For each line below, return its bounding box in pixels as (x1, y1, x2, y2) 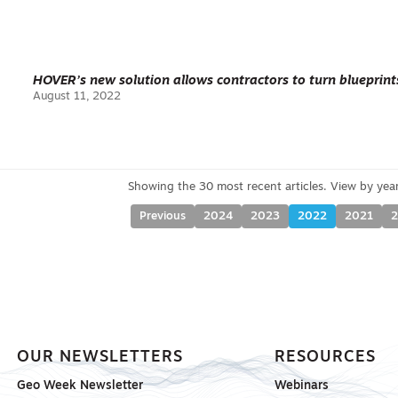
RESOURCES (274, 350, 376, 365)
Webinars (274, 380, 329, 392)
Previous (139, 211, 187, 222)
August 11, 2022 (33, 91, 122, 102)
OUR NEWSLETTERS (17, 350, 184, 365)
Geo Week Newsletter (17, 380, 144, 392)
